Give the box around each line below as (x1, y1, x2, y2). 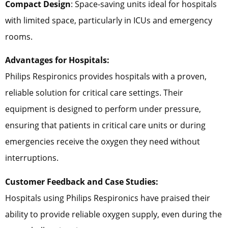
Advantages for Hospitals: (5, 54, 109, 66)
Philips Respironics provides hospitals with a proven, (5, 71, 207, 82)
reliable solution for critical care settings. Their (5, 87, 183, 99)
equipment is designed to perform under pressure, (5, 103, 201, 115)
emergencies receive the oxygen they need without (5, 136, 200, 148)
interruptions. (5, 152, 59, 164)
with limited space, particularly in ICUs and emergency (5, 14, 212, 26)
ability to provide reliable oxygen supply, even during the (5, 208, 222, 220)
